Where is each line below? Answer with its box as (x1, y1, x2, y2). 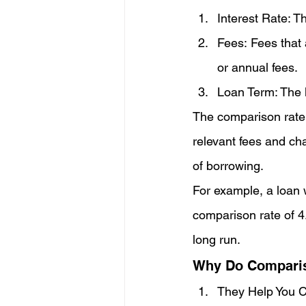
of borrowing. (193, 158, 264, 173)
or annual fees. (217, 60, 298, 75)
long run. (193, 232, 240, 247)
